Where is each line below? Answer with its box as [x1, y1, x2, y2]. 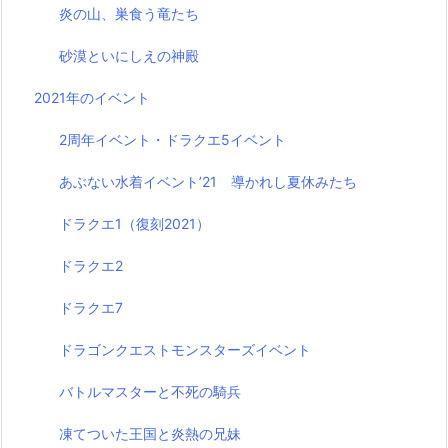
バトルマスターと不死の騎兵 [58, 382, 241, 400]
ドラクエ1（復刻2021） [58, 214, 210, 232]
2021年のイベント [34, 88, 151, 106]
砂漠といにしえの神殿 [58, 46, 199, 64]
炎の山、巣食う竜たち [58, 4, 199, 22]
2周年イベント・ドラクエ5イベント [58, 130, 286, 148]
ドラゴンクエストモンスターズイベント [58, 340, 311, 358]
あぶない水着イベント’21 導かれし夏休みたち [58, 172, 357, 190]
